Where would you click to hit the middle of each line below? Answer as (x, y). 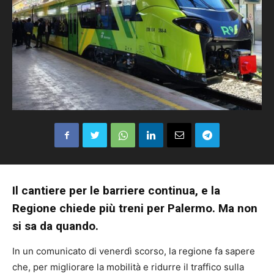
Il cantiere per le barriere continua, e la (116, 191)
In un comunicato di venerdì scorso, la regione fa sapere (134, 251)
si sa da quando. (55, 226)
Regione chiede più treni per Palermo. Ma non (135, 209)
